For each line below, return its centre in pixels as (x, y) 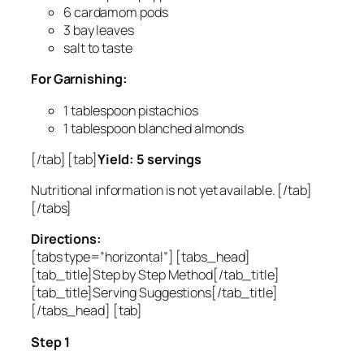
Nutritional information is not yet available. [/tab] (171, 191)
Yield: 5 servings (149, 159)
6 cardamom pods (116, 13)
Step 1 (50, 342)
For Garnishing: (79, 79)
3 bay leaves (99, 30)
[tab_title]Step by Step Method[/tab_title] (155, 275)
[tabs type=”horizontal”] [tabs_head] (141, 257)
